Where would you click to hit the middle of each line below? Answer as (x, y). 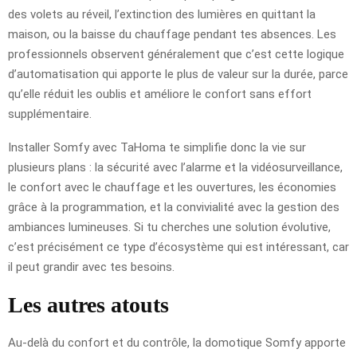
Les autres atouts (88, 305)
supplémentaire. (50, 114)
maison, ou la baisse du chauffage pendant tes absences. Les (172, 35)
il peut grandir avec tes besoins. (91, 267)
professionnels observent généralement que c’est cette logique (176, 55)
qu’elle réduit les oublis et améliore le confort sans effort (160, 94)
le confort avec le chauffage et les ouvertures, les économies (172, 188)
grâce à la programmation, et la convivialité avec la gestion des (174, 208)
